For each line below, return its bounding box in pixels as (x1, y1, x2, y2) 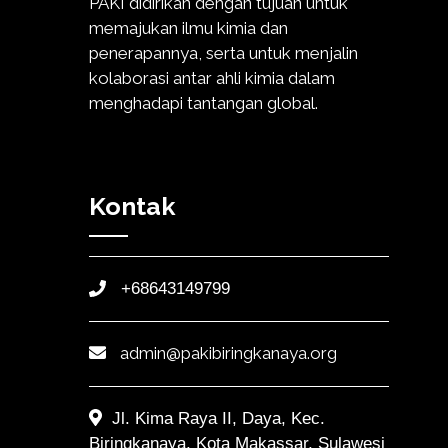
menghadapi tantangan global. (89, 93, 318, 114)
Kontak (89, 190, 176, 221)
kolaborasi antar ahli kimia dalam (89, 68, 335, 89)
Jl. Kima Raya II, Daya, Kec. (111, 409, 325, 429)
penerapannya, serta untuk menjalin (89, 43, 358, 64)
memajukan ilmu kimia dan (89, 18, 288, 39)
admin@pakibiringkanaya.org (120, 343, 337, 364)
